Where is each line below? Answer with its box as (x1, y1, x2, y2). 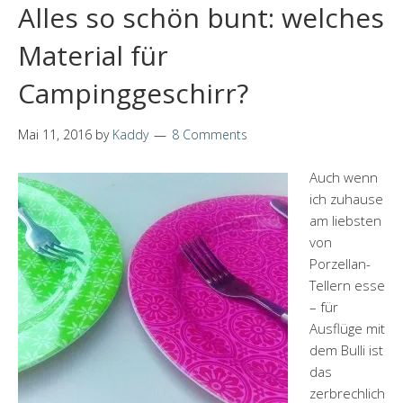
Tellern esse (309, 276, 385, 294)
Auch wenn (309, 168, 378, 186)
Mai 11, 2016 (18, 126, 92, 143)
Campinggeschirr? (18, 75, 248, 112)
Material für (18, 37, 168, 74)
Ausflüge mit (309, 319, 385, 337)
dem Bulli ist (309, 341, 383, 359)
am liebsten (309, 211, 381, 229)
